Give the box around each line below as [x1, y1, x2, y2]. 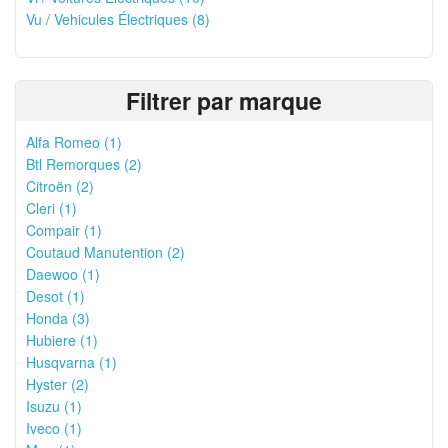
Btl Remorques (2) [26, 154, 142, 174]
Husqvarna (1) [26, 352, 117, 372]
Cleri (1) [26, 198, 77, 218]
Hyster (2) [26, 374, 89, 394]
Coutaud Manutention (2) [26, 242, 185, 262]
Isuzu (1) [26, 396, 82, 416]
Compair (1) [26, 220, 102, 240]
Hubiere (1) [26, 330, 98, 350]
